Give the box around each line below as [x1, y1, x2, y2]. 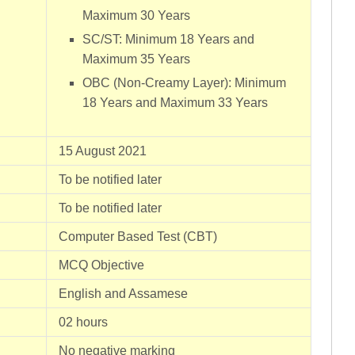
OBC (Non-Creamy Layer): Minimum [82, 76, 287, 90]
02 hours [59, 315, 108, 329]
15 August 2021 [59, 144, 147, 158]
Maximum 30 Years [82, 9, 191, 22]
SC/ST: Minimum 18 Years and [82, 32, 255, 46]
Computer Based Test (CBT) [59, 230, 217, 243]
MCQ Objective [59, 258, 144, 272]
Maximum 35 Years [82, 52, 191, 66]
